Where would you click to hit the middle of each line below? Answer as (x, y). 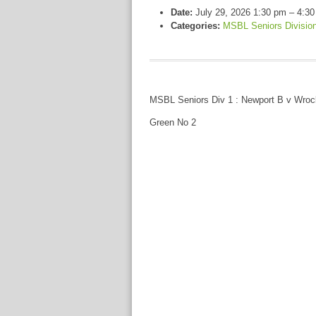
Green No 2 (173, 122)
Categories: (195, 26)
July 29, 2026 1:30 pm (241, 12)
